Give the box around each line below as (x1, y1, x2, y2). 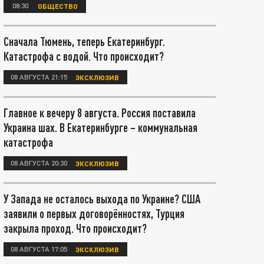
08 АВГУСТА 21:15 (11, 72, 67, 81)
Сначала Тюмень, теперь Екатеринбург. (4, 34, 165, 48)
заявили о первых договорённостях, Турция (4, 206, 184, 220)
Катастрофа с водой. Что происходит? (4, 49, 164, 63)
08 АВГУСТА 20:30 (11, 158, 67, 167)
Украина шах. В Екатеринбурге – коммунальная (4, 120, 197, 134)
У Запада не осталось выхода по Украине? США (4, 192, 200, 206)
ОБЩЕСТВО (38, 1, 78, 10)
